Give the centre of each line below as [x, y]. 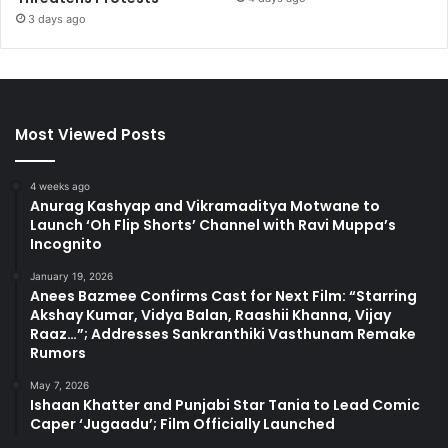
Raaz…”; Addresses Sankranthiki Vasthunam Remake [223, 333]
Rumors [58, 352]
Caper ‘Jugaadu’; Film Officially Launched [182, 423]
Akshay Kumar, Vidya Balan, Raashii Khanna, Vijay [210, 314]
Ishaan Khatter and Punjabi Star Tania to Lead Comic [225, 404]
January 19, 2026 [71, 275]
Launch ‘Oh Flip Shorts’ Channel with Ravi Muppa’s [213, 224]
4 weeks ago [60, 185]
